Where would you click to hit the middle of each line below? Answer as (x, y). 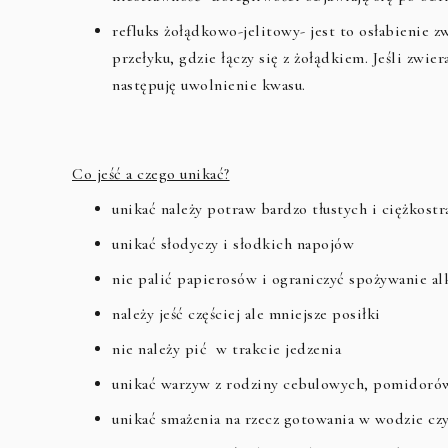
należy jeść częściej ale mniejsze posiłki (246, 314)
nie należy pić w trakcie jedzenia (226, 349)
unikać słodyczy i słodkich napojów (233, 244)
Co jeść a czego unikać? (151, 174)
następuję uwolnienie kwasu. (209, 85)
